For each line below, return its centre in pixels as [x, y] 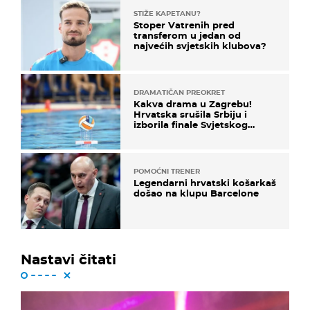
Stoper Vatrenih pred [184, 25]
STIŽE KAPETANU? [167, 13]
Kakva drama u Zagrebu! [193, 104]
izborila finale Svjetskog [191, 125]
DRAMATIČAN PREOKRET [179, 93]
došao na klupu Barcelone [196, 193]
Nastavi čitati [69, 259]
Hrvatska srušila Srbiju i [190, 115]
